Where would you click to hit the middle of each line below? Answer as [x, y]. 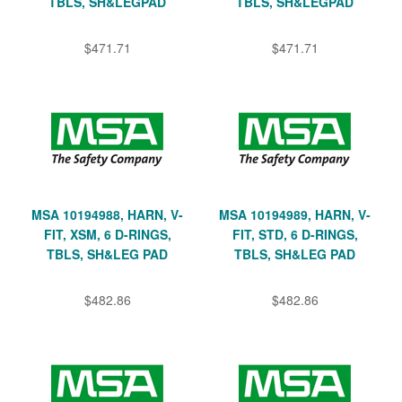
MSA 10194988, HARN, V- [107, 214]
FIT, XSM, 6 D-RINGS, [107, 234]
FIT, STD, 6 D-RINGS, [295, 234]
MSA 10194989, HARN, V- [295, 214]
